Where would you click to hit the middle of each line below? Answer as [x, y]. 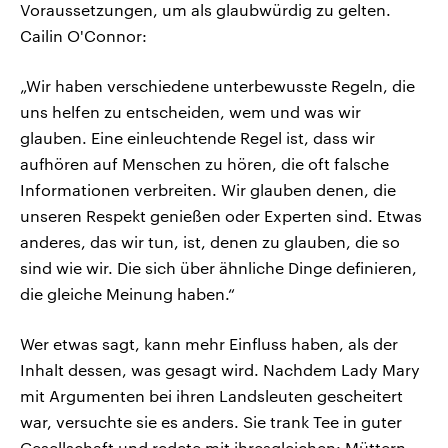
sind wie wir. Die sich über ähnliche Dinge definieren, [218, 267]
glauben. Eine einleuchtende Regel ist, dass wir [197, 137]
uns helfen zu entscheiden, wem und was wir [190, 111]
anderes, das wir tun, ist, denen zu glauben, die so [210, 241]
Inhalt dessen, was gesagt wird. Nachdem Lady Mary [220, 369]
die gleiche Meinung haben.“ [127, 293]
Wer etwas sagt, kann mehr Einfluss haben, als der [209, 343]
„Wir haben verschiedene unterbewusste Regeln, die [217, 85]
